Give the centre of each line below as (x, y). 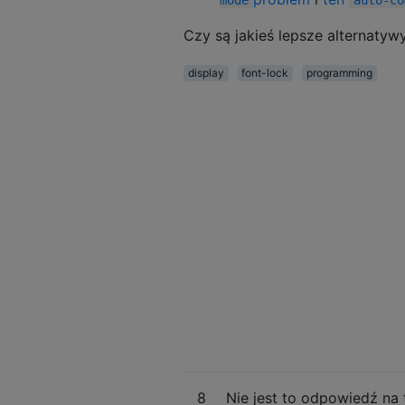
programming (339, 72)
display (206, 72)
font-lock (265, 72)
